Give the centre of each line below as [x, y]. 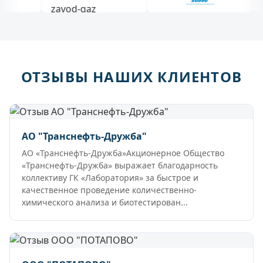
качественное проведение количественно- [109, 190]
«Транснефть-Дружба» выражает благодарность [120, 166]
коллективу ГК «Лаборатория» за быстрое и [110, 178]
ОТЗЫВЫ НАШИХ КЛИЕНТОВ [131, 77]
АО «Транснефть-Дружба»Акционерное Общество [123, 153]
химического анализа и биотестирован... [105, 203]
